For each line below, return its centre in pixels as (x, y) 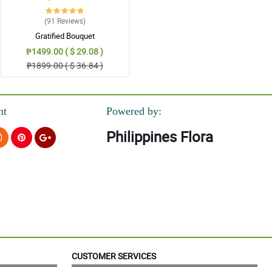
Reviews (70, 20)
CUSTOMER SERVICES (114, 256)
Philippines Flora (159, 137)
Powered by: (134, 111)
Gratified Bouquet (65, 36)
